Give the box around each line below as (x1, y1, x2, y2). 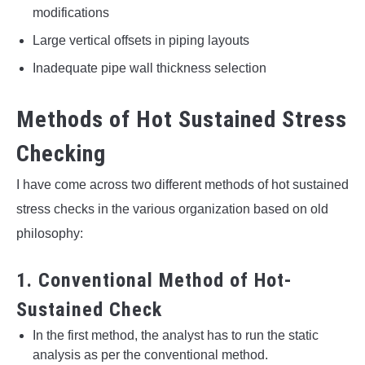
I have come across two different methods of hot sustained (16, 178, 349, 192)
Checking (16, 140, 106, 168)
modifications (33, 6, 109, 20)
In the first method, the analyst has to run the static (33, 328, 319, 343)
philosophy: (16, 226, 83, 241)
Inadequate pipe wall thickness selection (33, 61, 266, 76)
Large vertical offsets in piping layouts (33, 33, 249, 48)
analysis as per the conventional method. (33, 348, 268, 363)
